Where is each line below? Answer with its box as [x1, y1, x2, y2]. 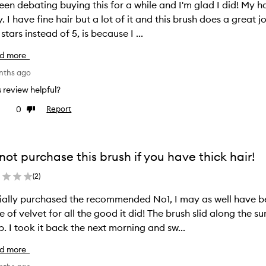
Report [46, 104, 72, 113]
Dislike [26, 104, 50, 115]
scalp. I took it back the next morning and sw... [9, 221, 186, 233]
